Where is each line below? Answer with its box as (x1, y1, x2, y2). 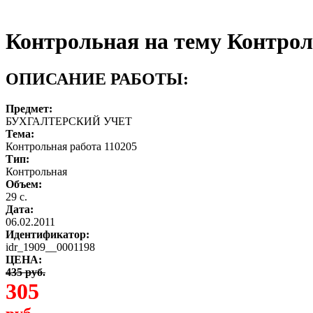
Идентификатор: (6, 228, 89, 240)
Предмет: (6, 102, 52, 115)
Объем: (6, 177, 42, 190)
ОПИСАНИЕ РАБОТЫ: (6, 69, 189, 88)
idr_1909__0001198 (6, 240, 95, 253)
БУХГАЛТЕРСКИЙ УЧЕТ (6, 115, 132, 127)
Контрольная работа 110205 (6, 140, 137, 152)
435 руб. (6, 265, 45, 278)
